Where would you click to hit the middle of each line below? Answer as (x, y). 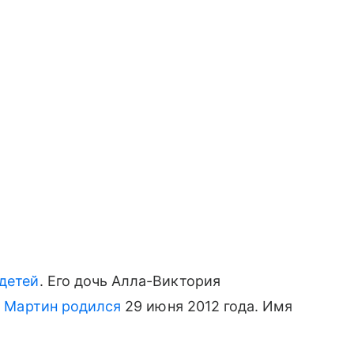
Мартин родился (63, 306)
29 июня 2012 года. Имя (207, 306)
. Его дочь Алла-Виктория (130, 281)
